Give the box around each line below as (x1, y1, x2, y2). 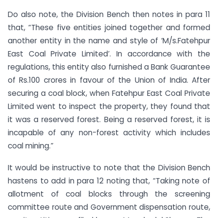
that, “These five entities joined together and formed (8, 22, 210, 33)
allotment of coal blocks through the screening (8, 188, 210, 199)
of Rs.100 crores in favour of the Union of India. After (8, 74, 210, 85)
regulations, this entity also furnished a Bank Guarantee (8, 61, 210, 72)
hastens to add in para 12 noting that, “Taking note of (8, 175, 210, 186)
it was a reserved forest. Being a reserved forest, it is (8, 114, 210, 125)
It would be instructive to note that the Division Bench (8, 162, 210, 173)
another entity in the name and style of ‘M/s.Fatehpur (8, 35, 210, 46)
